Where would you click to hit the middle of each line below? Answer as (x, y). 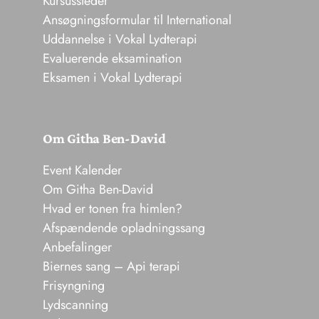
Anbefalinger (77, 247)
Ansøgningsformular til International (137, 20)
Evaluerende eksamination (112, 59)
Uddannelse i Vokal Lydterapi (120, 40)
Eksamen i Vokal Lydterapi (113, 78)
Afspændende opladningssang (124, 228)
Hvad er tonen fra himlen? (113, 209)
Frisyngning (74, 286)
